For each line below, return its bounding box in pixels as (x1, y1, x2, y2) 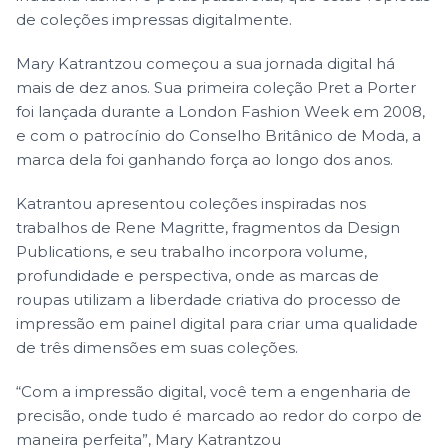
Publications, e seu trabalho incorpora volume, (16, 242, 367, 262)
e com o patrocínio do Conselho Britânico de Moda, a (16, 126, 421, 146)
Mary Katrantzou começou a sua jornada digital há (16, 54, 395, 74)
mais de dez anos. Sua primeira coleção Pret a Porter (16, 78, 416, 98)
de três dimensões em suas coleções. (16, 338, 298, 358)
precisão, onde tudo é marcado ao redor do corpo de (16, 406, 422, 426)
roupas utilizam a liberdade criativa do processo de (16, 290, 401, 310)
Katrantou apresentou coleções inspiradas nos (16, 194, 366, 214)
